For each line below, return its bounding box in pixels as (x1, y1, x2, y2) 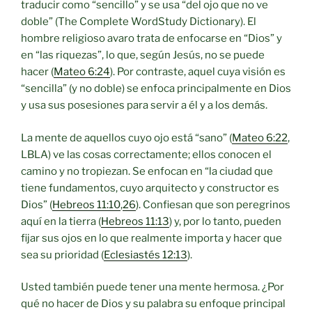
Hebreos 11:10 (52, 198, 120, 211)
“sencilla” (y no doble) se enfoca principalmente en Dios (21, 82, 291, 95)
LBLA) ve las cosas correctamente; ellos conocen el (21, 148, 272, 161)
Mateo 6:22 (232, 131, 288, 144)
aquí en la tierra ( (21, 214, 101, 228)
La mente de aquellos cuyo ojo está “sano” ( (21, 131, 232, 144)
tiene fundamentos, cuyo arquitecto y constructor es (21, 181, 279, 194)
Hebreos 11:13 (101, 214, 169, 228)
